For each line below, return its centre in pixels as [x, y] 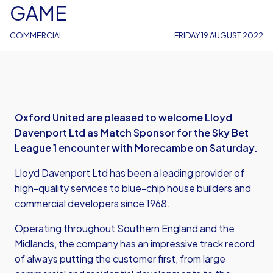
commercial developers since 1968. [92, 203]
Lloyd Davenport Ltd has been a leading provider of [129, 173]
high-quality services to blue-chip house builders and [133, 188]
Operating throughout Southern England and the [125, 228]
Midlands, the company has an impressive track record [135, 243]
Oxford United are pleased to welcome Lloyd [123, 117]
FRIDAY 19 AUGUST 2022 [219, 35]
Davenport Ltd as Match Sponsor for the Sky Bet [132, 133]
